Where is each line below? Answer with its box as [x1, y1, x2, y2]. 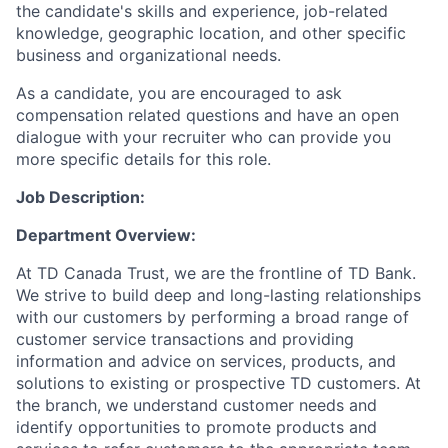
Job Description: [16, 187, 145, 208]
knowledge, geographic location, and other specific [16, 23, 406, 44]
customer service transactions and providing [16, 329, 354, 350]
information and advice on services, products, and [16, 351, 396, 372]
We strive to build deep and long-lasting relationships [16, 285, 421, 306]
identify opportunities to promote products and [16, 417, 377, 438]
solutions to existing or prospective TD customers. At [16, 373, 421, 394]
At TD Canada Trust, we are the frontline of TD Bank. [16, 263, 416, 284]
